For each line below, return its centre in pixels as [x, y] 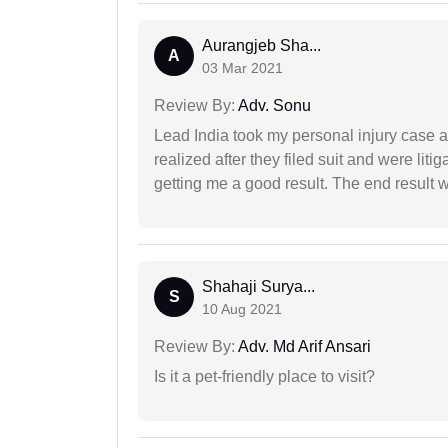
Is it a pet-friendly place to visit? [264, 377]
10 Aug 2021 [242, 309]
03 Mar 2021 [242, 68]
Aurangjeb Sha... [261, 46]
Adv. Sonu [273, 106]
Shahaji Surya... [258, 287]
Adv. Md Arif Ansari [303, 347]
